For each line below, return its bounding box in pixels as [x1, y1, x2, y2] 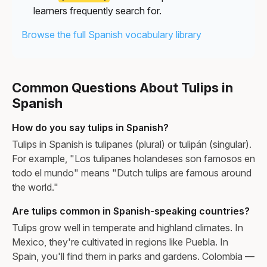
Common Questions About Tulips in [12, 79, 233, 95]
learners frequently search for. [33, 4, 162, 17]
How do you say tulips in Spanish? [12, 121, 169, 133]
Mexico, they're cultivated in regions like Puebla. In [12, 235, 228, 248]
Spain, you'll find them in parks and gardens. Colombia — [12, 250, 254, 262]
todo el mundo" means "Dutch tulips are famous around [12, 166, 252, 179]
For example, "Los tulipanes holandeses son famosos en [12, 152, 255, 164]
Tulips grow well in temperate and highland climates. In [12, 221, 243, 234]
